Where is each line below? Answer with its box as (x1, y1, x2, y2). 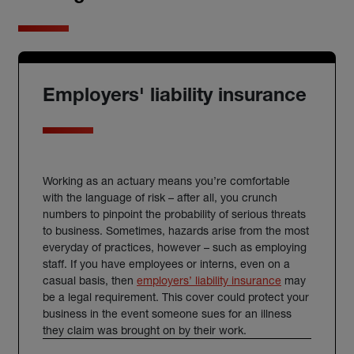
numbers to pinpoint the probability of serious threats (43, 207, 306, 220)
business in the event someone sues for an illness (43, 307, 292, 320)
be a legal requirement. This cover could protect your (43, 290, 309, 303)
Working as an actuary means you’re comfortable (43, 174, 290, 187)
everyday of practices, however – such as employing (43, 240, 307, 254)
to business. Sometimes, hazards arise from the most (43, 224, 309, 237)
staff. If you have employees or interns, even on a (43, 257, 290, 270)
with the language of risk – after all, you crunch (43, 190, 277, 204)
